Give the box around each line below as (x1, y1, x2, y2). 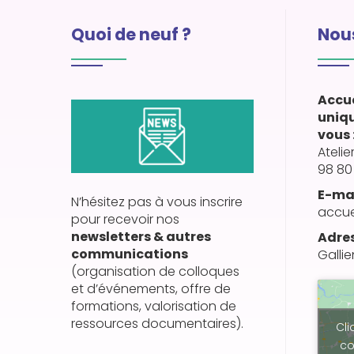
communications (71, 244, 188, 263)
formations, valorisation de (71, 296, 236, 315)
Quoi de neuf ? (71, 23, 191, 47)
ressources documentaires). (71, 314, 243, 333)
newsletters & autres (71, 227, 211, 246)
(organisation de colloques (71, 262, 239, 281)
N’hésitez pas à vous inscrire (71, 192, 243, 211)
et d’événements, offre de (71, 279, 231, 298)
